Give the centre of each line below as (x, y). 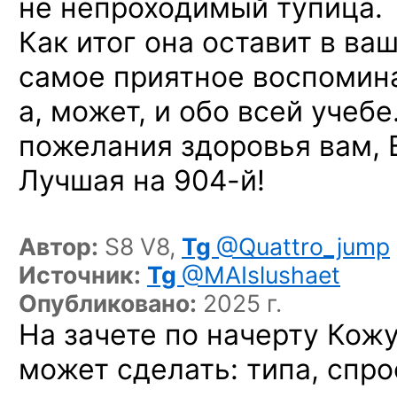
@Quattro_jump (303, 246)
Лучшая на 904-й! (142, 180)
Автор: (58, 246)
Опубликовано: (108, 303)
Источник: (80, 275)
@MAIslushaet (261, 275)
